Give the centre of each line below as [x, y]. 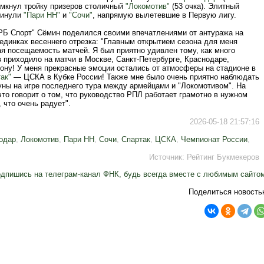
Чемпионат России [214, 139]
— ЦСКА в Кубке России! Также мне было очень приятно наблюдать [135, 77]
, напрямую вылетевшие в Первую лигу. [164, 15]
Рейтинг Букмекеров [223, 157]
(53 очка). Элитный [204, 6]
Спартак [136, 139]
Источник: [168, 157]
